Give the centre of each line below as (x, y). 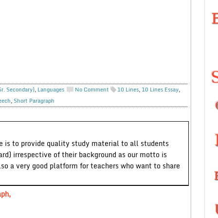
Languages (51, 89)
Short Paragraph (34, 100)
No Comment (92, 89)
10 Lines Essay (160, 89)
